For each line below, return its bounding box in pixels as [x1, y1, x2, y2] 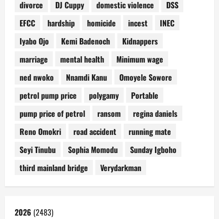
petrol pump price [20, 89, 77, 101]
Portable [131, 89, 158, 101]
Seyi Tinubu [20, 143, 56, 155]
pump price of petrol [20, 107, 85, 119]
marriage [20, 53, 48, 65]
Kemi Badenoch [61, 35, 110, 47]
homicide [87, 17, 116, 29]
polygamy [89, 89, 119, 101]
